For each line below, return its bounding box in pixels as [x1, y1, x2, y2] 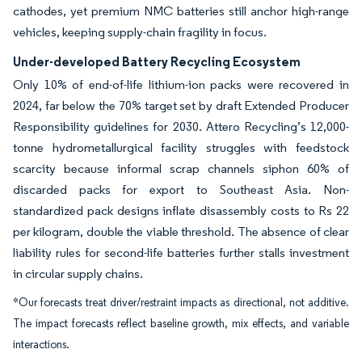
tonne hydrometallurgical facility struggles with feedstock [13, 140, 349, 155]
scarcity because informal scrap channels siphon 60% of [13, 161, 349, 176]
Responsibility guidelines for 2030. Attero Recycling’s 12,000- [13, 119, 349, 134]
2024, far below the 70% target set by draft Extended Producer [13, 98, 349, 113]
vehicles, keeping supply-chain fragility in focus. [13, 24, 267, 40]
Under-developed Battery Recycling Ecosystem [13, 53, 301, 69]
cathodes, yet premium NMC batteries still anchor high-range [13, 3, 349, 19]
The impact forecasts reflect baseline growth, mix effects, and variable [13, 317, 349, 330]
